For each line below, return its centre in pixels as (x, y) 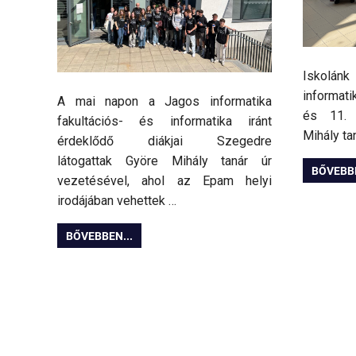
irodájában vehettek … (117, 201)
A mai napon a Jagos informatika (164, 102)
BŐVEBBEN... (100, 236)
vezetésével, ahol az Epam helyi (164, 181)
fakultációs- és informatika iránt (164, 122)
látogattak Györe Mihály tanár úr (164, 161)
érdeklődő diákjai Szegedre (164, 141)
